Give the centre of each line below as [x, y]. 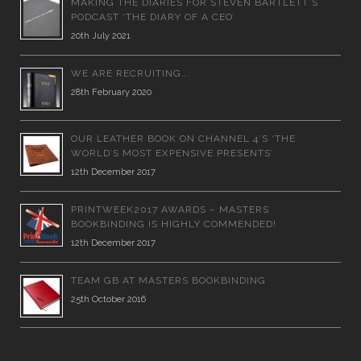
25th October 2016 [108, 299]
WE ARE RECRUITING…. [131, 73]
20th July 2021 [101, 35]
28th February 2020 [111, 92]
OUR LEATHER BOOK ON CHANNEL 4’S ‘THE [183, 138]
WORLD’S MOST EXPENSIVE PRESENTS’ [172, 153]
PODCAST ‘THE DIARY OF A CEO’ [153, 17]
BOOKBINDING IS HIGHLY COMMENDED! [174, 224]
